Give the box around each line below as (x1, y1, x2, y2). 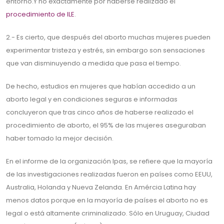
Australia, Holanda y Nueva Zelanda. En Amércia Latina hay (6, 182, 196, 192)
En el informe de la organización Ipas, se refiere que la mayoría (6, 156, 212, 166)
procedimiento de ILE (6, 9, 74, 19)
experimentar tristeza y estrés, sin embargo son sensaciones (6, 45, 205, 55)
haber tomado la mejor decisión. (6, 133, 113, 143)
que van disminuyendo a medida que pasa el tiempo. (6, 58, 184, 68)
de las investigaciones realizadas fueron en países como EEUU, (6, 169, 212, 179)
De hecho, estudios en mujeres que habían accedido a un (6, 81, 195, 91)
